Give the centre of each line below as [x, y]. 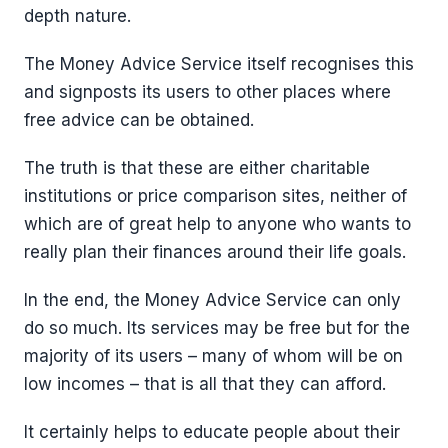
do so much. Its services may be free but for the [217, 328]
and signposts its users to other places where [207, 92]
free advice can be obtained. [141, 120]
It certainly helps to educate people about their [212, 432]
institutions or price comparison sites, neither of [215, 196]
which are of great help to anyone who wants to [217, 224]
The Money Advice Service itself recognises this [219, 64]
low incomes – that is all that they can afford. [205, 384]
